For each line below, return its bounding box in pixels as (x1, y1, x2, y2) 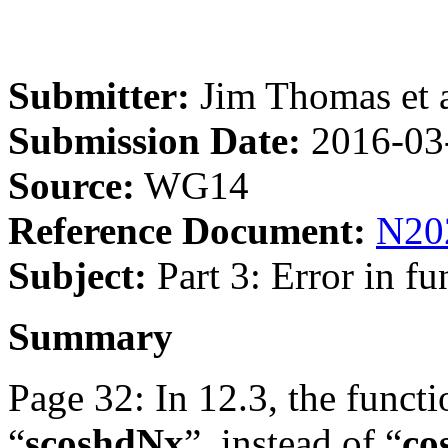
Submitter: (8, 73, 190, 117)
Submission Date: (8, 118, 301, 162)
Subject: (8, 253, 147, 297)
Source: (8, 163, 135, 207)
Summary (8, 314, 173, 358)
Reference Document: (8, 208, 366, 252)
